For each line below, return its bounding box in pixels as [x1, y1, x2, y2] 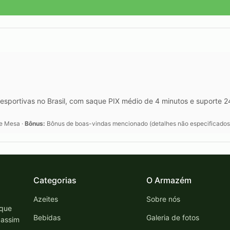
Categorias [33, 175, 76, 186]
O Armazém [146, 175, 192, 186]
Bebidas [33, 213, 61, 222]
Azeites [33, 195, 58, 204]
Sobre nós [146, 195, 181, 204]
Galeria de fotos [146, 213, 200, 222]
